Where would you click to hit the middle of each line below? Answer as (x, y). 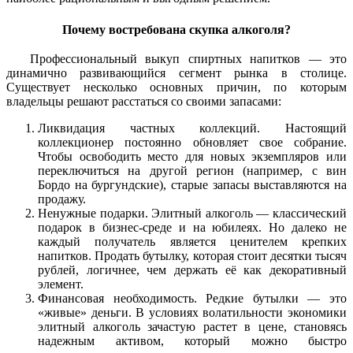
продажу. (62, 199)
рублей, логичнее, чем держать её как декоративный (192, 270)
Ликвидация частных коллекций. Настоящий (192, 128)
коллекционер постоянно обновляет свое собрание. (192, 143)
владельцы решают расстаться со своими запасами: (144, 102)
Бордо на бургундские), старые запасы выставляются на (192, 185)
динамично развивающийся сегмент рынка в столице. (176, 73)
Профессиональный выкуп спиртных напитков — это (188, 59)
